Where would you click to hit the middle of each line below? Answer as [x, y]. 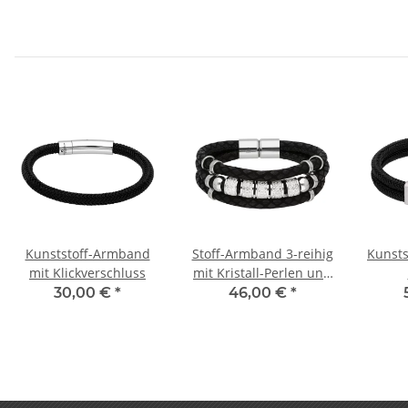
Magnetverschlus [262, 292]
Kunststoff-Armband [87, 254]
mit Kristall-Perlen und [262, 273]
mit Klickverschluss [87, 273]
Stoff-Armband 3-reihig [262, 254]
